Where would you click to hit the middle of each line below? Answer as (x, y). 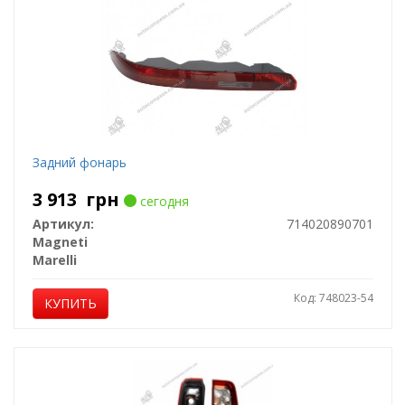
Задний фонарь (79, 162)
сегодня (162, 201)
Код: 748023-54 (333, 298)
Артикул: (63, 224)
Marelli (54, 260)
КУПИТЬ (70, 303)
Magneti (60, 242)
